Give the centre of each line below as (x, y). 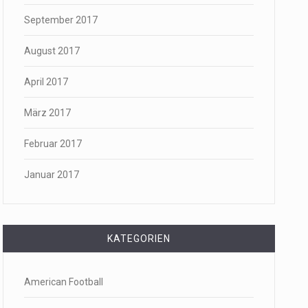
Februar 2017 (53, 144)
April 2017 (46, 82)
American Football (64, 282)
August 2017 (52, 51)
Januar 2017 (52, 175)
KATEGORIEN (139, 239)
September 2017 (61, 20)
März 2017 (47, 113)
